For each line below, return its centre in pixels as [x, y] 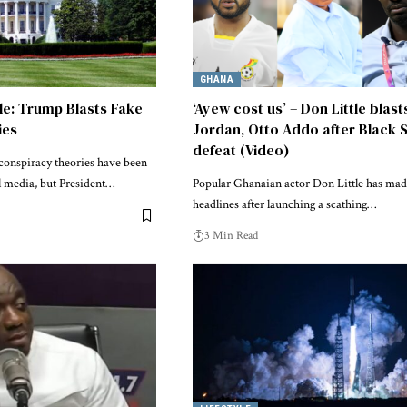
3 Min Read [231, 236]
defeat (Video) [241, 150]
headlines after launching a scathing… [284, 205]
